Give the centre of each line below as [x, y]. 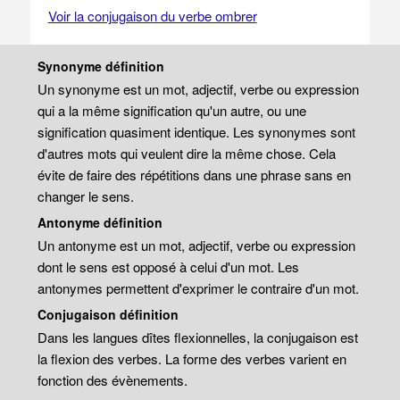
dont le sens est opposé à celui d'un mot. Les [169, 267]
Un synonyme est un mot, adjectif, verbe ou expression [199, 89]
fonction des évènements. [113, 380]
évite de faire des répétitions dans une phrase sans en [195, 175]
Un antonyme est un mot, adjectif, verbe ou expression [197, 245]
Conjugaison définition [108, 314]
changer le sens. [86, 196]
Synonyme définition [101, 66]
